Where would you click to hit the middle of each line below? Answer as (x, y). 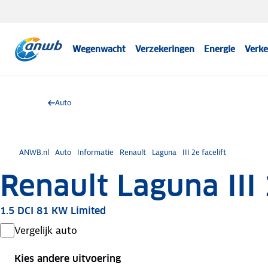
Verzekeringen (165, 49)
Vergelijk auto (46, 230)
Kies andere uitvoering (68, 259)
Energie (220, 49)
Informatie (95, 152)
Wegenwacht (99, 49)
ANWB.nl (34, 152)
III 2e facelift (204, 152)
